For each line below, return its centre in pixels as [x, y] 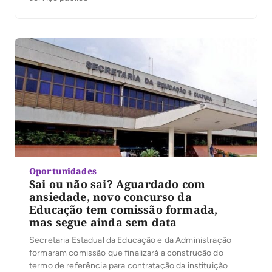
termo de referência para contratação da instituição [129, 265]
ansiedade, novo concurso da [110, 196]
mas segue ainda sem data [103, 222]
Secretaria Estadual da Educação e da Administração [130, 240]
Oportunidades [63, 171]
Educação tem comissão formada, [124, 209]
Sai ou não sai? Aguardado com [117, 184]
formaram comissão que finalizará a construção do [126, 253]
